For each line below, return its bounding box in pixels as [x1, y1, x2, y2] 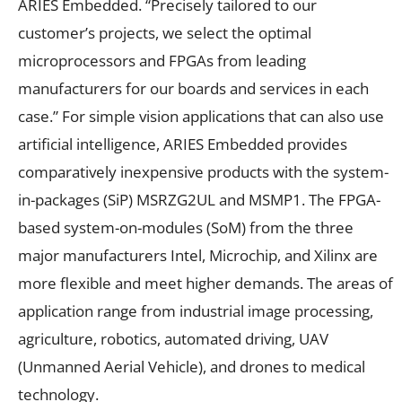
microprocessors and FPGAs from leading [18, 49, 306, 71]
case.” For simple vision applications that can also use [18, 105, 384, 127]
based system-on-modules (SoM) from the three [18, 216, 354, 238]
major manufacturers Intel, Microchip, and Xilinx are [18, 244, 378, 266]
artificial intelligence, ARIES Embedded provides [18, 133, 347, 154]
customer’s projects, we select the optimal [18, 22, 311, 43]
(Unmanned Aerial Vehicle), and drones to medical [18, 355, 365, 377]
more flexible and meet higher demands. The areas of [18, 272, 393, 293]
